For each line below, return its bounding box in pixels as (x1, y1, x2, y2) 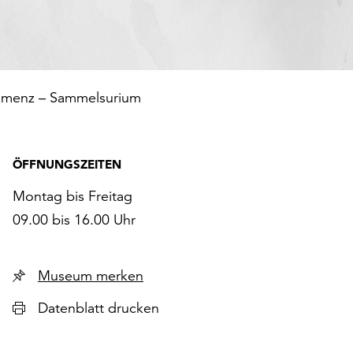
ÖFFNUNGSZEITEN (13, 157, 121, 172)
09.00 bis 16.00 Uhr (13, 210, 136, 229)
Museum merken (96, 266, 143, 284)
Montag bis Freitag (13, 187, 132, 205)
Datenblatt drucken (38, 299, 159, 317)
